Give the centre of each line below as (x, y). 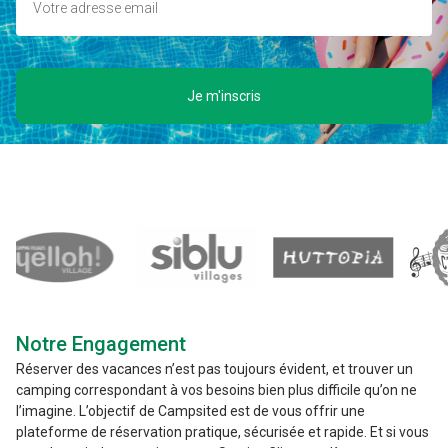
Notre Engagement (101, 344)
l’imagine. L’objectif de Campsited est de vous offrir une (190, 411)
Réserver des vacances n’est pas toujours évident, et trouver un (214, 369)
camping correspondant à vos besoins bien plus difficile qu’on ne (216, 390)
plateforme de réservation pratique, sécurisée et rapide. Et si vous (222, 432)
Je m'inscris (224, 96)
